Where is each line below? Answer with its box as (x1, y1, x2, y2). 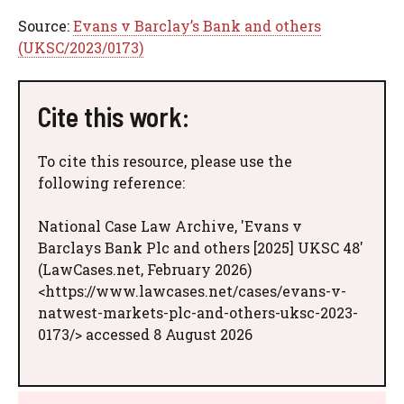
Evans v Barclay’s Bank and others (73, 16, 321, 36)
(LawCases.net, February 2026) (38, 260, 252, 280)
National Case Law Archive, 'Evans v (38, 216, 302, 236)
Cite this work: (38, 100, 189, 133)
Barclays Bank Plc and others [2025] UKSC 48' (38, 238, 363, 258)
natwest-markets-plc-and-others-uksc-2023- (38, 303, 358, 323)
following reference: (38, 173, 185, 193)
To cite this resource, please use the (38, 151, 292, 171)
